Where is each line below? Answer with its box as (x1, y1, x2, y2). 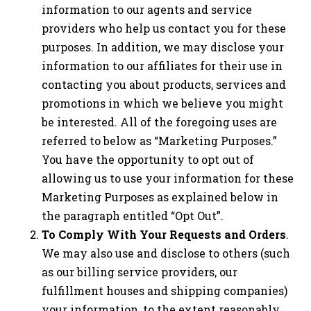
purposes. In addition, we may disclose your (42, 40, 284, 55)
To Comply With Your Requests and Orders (42, 227, 286, 242)
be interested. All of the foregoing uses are (42, 115, 277, 130)
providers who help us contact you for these (42, 21, 286, 36)
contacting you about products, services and (42, 77, 286, 92)
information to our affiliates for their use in (42, 58, 283, 74)
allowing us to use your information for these (42, 171, 294, 186)
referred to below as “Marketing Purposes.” (42, 133, 277, 149)
